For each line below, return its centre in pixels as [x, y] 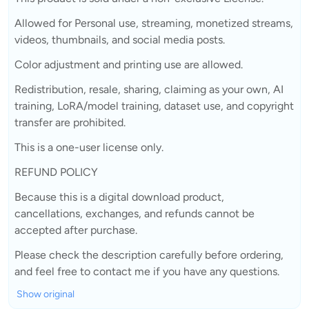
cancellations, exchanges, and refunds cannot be [134, 213]
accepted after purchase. [76, 230]
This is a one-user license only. [89, 147]
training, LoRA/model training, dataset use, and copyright [154, 106]
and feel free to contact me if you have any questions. [147, 271]
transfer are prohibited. [70, 122]
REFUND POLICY [56, 172]
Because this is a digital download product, [119, 197]
